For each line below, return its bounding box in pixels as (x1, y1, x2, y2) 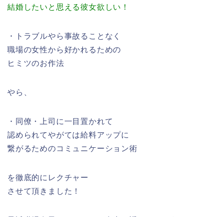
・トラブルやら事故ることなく (7, 31, 122, 40)
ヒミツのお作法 (7, 59, 64, 67)
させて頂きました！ (7, 186, 81, 195)
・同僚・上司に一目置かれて (7, 117, 113, 125)
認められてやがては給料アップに (7, 130, 129, 139)
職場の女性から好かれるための (7, 45, 122, 54)
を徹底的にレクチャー (7, 173, 89, 182)
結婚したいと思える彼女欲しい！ (7, 2, 129, 11)
